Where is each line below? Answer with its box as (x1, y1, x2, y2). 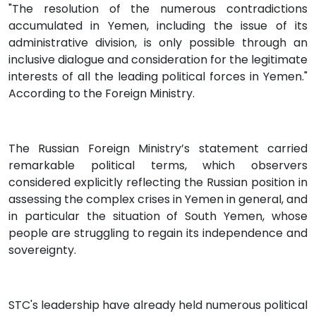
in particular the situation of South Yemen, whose (8, 208, 308, 225)
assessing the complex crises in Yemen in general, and (8, 191, 308, 208)
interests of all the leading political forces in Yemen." (8, 68, 308, 85)
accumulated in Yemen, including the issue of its (8, 18, 308, 35)
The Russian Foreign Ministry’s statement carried (8, 140, 308, 157)
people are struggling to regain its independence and (8, 225, 308, 242)
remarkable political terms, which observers (8, 157, 308, 174)
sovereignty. (8, 242, 76, 259)
